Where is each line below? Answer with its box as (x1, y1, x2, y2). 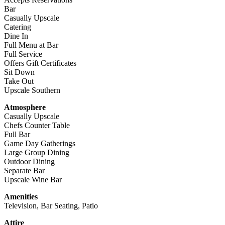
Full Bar (4, 130, 30, 139)
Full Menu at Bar (4, 40, 58, 49)
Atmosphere (4, 102, 46, 111)
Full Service (4, 49, 42, 58)
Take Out (4, 76, 34, 85)
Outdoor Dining (4, 157, 55, 166)
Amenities (4, 192, 38, 201)
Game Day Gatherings (4, 139, 75, 148)
